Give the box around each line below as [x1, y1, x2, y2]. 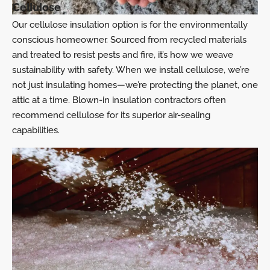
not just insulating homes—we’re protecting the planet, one [12, 80, 258, 90]
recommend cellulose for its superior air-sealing [12, 110, 210, 121]
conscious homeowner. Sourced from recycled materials [12, 34, 246, 45]
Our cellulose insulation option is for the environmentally [12, 19, 248, 30]
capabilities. [12, 125, 60, 136]
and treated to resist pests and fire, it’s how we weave [12, 49, 233, 60]
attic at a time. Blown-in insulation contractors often [12, 95, 226, 105]
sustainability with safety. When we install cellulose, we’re [12, 64, 250, 75]
